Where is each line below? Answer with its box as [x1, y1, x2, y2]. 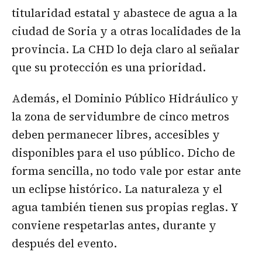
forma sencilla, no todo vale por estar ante [12, 163, 241, 179]
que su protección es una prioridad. [12, 59, 206, 75]
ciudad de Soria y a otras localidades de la [12, 23, 241, 39]
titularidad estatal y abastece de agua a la [12, 5, 237, 20]
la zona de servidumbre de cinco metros [12, 109, 229, 125]
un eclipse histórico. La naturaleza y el [12, 181, 222, 197]
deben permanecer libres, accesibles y [12, 127, 220, 143]
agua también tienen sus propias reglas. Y [12, 199, 239, 215]
